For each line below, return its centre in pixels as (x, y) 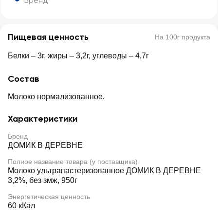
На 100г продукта (182, 37)
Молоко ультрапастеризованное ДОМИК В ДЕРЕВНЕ (104, 171)
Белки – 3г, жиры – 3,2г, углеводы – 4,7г (78, 56)
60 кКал (21, 206)
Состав (24, 79)
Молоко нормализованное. (56, 97)
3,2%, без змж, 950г (43, 180)
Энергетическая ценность (49, 197)
